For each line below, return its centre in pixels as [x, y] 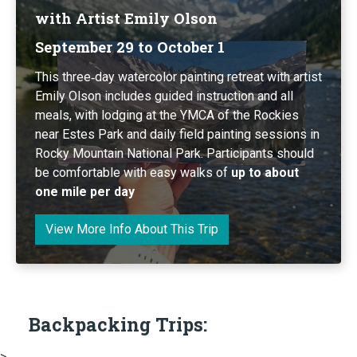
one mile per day [85, 191]
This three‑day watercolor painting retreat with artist [178, 76]
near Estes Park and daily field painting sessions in [177, 134]
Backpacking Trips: [118, 324]
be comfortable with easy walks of [133, 172]
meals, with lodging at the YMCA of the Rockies [167, 115]
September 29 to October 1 [130, 47]
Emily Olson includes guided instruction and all [164, 96]
